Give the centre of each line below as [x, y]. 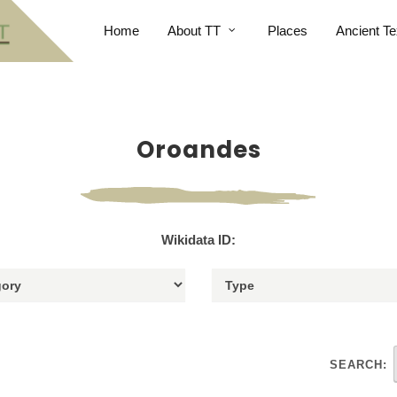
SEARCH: [358, 365]
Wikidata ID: [198, 240]
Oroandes [198, 150]
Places [287, 31]
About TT [194, 31]
